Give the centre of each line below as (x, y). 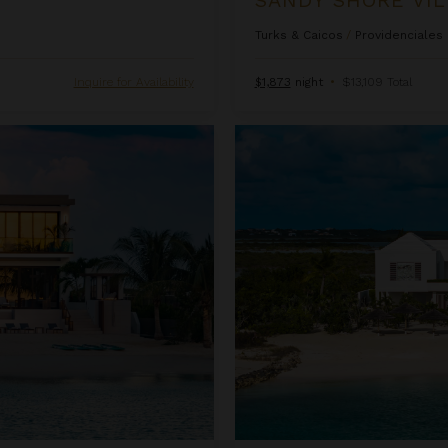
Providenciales (398, 34)
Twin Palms (272, 133)
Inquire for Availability (133, 81)
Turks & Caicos (298, 34)
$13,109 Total (376, 81)
